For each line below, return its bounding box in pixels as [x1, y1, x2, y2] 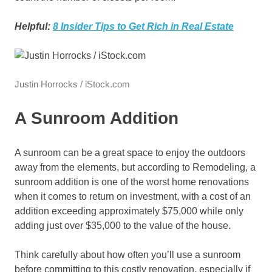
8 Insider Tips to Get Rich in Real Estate [53, 21, 234, 32]
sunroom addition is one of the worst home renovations [15, 177, 249, 188]
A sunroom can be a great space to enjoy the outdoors [15, 148, 245, 158]
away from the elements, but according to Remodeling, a [15, 162, 256, 173]
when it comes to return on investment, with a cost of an [15, 191, 251, 202]
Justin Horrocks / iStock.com [15, 79, 130, 90]
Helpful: [15, 21, 53, 32]
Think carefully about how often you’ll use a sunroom [15, 250, 240, 260]
